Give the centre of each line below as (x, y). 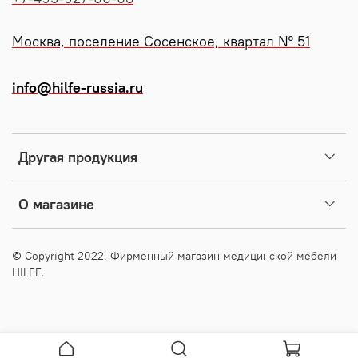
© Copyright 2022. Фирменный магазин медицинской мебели (174, 256)
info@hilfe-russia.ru (78, 88)
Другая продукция (78, 158)
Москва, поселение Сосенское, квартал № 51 (161, 42)
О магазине (56, 205)
